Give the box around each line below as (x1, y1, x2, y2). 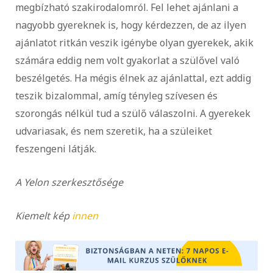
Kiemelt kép (15, 209, 72, 223)
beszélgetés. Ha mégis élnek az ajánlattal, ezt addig (15, 71, 251, 85)
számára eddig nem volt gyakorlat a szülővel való (15, 54, 239, 68)
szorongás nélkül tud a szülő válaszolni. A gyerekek (15, 107, 250, 121)
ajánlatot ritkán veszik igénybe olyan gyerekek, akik (15, 36, 253, 50)
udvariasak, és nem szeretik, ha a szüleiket (15, 124, 212, 138)
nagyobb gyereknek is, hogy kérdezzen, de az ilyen (15, 18, 246, 32)
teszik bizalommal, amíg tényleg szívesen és (15, 89, 218, 103)
